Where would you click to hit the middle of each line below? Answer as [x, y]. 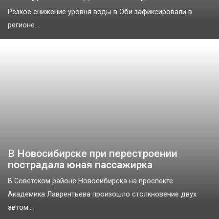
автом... [20, 208]
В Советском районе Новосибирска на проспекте [90, 181]
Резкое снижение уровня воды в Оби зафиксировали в [100, 12]
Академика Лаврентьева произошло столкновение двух [102, 195]
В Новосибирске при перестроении [93, 154]
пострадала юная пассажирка [80, 165]
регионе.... [24, 25]
